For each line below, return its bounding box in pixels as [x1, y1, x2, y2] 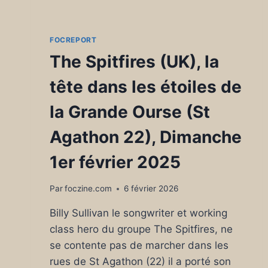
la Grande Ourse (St [50, 101, 210, 122]
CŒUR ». [109, 28, 148, 38]
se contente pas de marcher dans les [50, 239, 229, 252]
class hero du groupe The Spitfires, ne [50, 223, 233, 236]
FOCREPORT [50, 35, 97, 44]
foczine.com [65, 184, 112, 194]
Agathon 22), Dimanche [50, 126, 242, 147]
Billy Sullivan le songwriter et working [50, 207, 227, 220]
